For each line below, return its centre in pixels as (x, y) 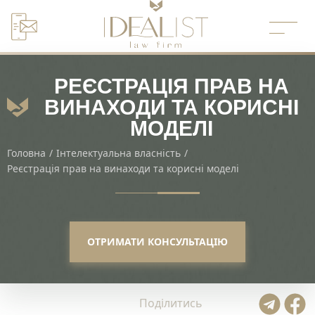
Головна (26, 153)
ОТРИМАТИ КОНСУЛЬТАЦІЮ (157, 242)
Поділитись (171, 303)
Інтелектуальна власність (118, 153)
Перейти (31, 38)
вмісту (26, 71)
